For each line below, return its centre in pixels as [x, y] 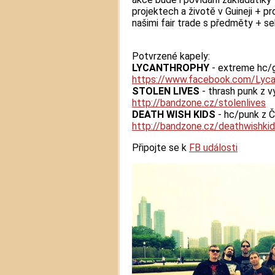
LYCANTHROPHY [171, 68]
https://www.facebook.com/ [194, 80]
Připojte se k [161, 148]
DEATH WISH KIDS [175, 115]
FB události [213, 148]
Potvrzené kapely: [171, 56]
